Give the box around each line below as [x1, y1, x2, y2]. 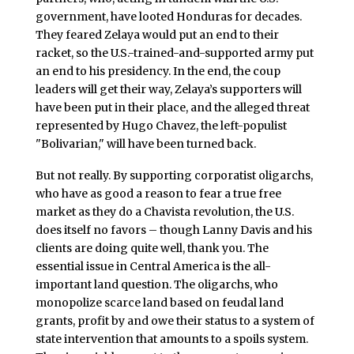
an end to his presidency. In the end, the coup [35, 64, 281, 79]
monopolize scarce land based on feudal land [35, 296, 284, 311]
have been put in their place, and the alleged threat [35, 100, 310, 115]
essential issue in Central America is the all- [35, 259, 271, 274]
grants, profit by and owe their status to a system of [35, 314, 314, 329]
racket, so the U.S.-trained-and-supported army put [35, 46, 314, 61]
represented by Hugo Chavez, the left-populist [35, 119, 287, 134]
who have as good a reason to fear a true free [35, 186, 281, 201]
